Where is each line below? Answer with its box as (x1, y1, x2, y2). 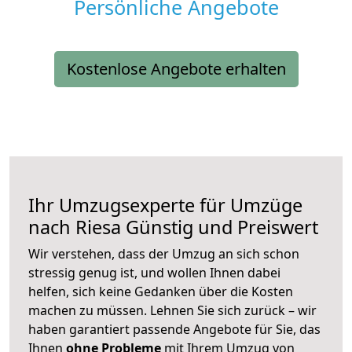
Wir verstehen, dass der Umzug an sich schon (28, 245, 299, 263)
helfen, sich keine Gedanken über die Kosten (28, 283, 293, 301)
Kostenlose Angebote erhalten (66, 58, 286, 80)
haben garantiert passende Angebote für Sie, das (28, 321, 321, 339)
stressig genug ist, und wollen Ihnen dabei (28, 264, 280, 282)
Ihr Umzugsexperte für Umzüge (28, 192, 302, 218)
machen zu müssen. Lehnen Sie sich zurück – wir (28, 302, 317, 320)
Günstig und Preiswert (121, 214, 318, 240)
